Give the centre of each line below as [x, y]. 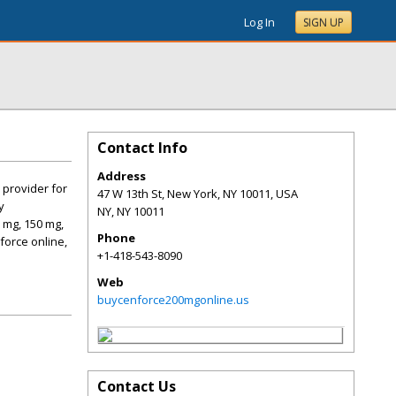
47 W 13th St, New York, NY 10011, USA [198, 194]
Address [122, 176]
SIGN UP [324, 23]
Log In [259, 22]
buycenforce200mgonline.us [173, 300]
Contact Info [142, 148]
